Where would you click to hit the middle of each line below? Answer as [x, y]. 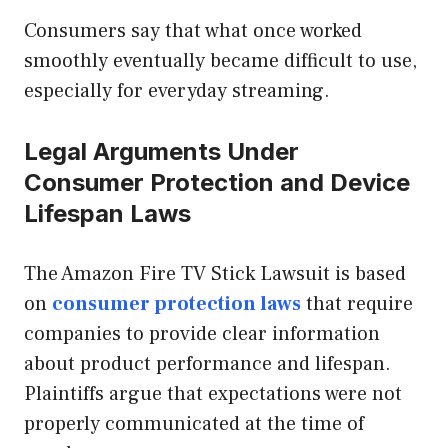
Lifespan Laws [107, 214]
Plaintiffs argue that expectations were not [213, 394]
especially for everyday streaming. [177, 91]
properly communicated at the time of [194, 424]
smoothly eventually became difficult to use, [220, 61]
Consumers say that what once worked [193, 31]
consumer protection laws [176, 304]
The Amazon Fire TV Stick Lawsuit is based [215, 274]
